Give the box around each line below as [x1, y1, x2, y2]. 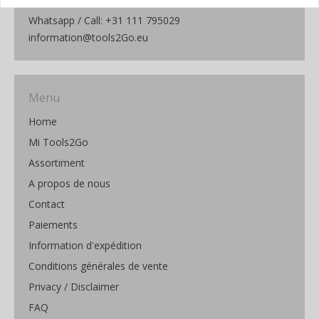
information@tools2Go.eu [28, 31, 148, 45]
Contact [28, 197, 65, 211]
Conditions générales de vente [28, 259, 168, 273]
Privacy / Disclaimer [28, 280, 119, 294]
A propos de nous [28, 177, 110, 191]
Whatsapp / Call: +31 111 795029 [28, 14, 180, 28]
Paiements [28, 218, 78, 232]
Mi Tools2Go [28, 135, 88, 150]
